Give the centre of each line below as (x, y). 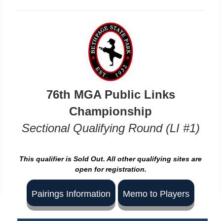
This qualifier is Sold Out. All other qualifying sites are (110, 159)
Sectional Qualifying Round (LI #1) (110, 128)
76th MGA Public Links (110, 94)
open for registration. (110, 169)
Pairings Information (71, 194)
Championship (110, 111)
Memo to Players (156, 194)
